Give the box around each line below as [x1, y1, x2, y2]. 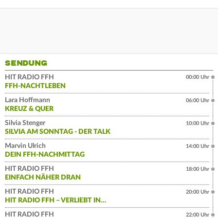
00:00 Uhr [186, 74, 209, 80]
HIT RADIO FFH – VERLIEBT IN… [5, 197, 106, 204]
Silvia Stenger [5, 119, 45, 127]
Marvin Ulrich [5, 142, 46, 149]
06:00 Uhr [186, 97, 209, 103]
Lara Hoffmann [5, 96, 50, 104]
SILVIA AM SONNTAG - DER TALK [5, 128, 110, 135]
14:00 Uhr [186, 143, 209, 149]
